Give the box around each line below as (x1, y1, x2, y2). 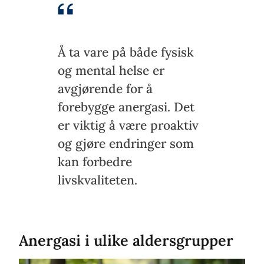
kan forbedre (58, 153, 132, 170)
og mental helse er (58, 62, 164, 78)
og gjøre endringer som (58, 135, 194, 151)
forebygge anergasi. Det (58, 98, 194, 115)
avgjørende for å (58, 80, 153, 97)
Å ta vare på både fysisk (58, 44, 194, 60)
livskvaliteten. (58, 171, 137, 188)
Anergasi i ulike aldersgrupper (19, 231, 233, 250)
